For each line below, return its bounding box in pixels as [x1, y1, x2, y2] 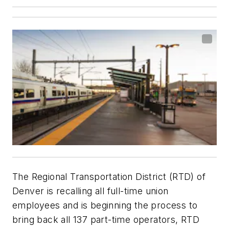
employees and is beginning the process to [12, 199, 198, 211]
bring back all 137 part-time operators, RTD [12, 214, 200, 225]
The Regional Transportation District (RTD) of [12, 171, 205, 182]
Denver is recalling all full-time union [12, 185, 169, 196]
